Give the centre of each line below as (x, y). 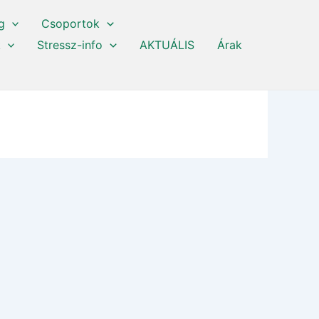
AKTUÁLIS (167, 45)
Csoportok (71, 23)
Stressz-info (70, 45)
